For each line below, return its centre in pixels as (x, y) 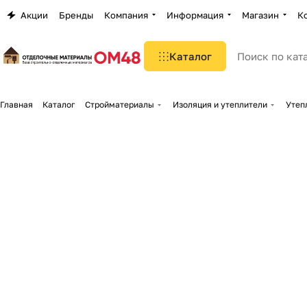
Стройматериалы (120, 105)
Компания (126, 15)
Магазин (260, 15)
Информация (195, 15)
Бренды (76, 15)
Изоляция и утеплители (220, 105)
